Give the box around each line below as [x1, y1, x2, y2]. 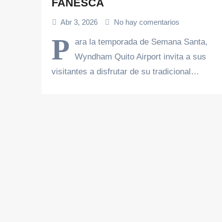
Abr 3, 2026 [60, 18, 98, 26]
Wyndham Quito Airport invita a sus [75, 52, 206, 61]
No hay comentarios [114, 18, 179, 26]
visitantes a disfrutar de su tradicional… [52, 67, 199, 76]
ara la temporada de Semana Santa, [75, 37, 208, 47]
